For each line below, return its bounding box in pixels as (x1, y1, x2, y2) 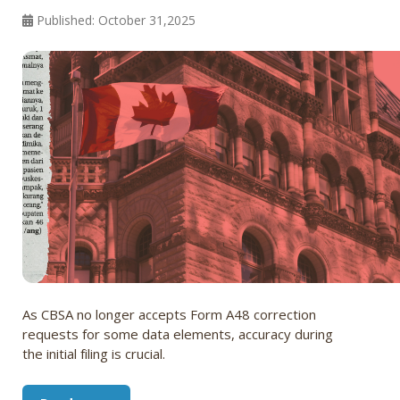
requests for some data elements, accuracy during (22, 325, 333, 344)
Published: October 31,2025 (37, 12, 196, 29)
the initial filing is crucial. (22, 345, 165, 363)
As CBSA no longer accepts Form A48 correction (22, 305, 316, 324)
